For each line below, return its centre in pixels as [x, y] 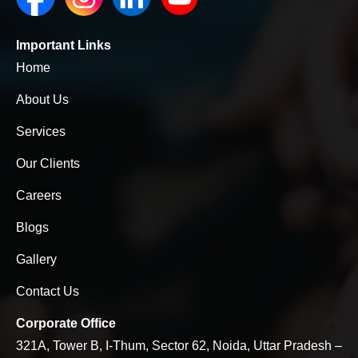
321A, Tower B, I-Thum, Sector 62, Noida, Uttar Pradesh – [179, 346]
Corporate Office [66, 324]
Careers [39, 196]
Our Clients [48, 164]
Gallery [36, 260]
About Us [42, 100]
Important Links [64, 46]
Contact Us [48, 292]
